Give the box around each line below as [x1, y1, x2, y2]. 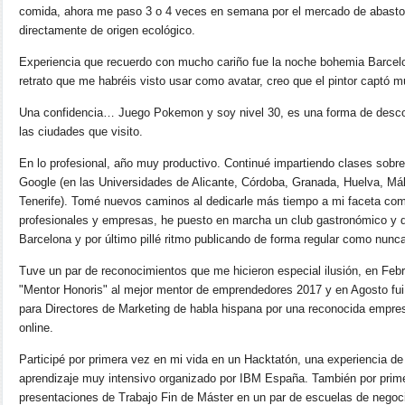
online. [19, 321, 53, 334]
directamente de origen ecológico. [19, 24, 195, 37]
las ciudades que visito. [19, 125, 143, 138]
